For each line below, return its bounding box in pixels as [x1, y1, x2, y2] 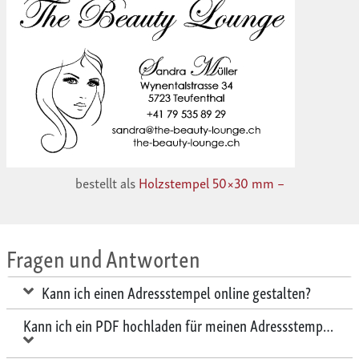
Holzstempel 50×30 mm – [138, 171, 284, 194]
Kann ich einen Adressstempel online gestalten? [42, 279, 311, 305]
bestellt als [75, 171, 139, 194]
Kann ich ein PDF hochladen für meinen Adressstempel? [23, 312, 339, 338]
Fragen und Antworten [6, 237, 200, 277]
